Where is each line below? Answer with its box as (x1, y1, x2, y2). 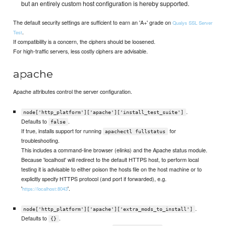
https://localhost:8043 (22, 185, 68, 192)
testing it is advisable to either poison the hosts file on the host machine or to (21, 164, 202, 173)
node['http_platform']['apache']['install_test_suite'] (23, 109, 184, 115)
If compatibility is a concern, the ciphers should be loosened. (13, 37, 156, 46)
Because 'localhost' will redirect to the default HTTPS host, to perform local (21, 155, 199, 163)
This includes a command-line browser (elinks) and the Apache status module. (21, 145, 207, 154)
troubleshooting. (21, 136, 60, 144)
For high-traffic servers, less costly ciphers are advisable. (13, 47, 148, 55)
